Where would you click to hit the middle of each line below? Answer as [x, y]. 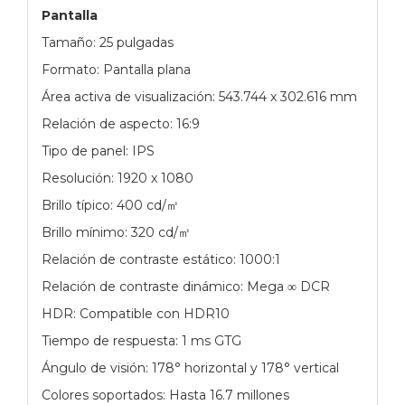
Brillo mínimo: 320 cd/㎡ [116, 232]
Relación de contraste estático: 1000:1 [161, 259]
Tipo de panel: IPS [98, 151]
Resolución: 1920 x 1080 [118, 178]
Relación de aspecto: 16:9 [121, 123]
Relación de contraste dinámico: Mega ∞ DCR [186, 286]
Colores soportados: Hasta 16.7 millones [165, 395]
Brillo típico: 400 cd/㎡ [110, 205]
